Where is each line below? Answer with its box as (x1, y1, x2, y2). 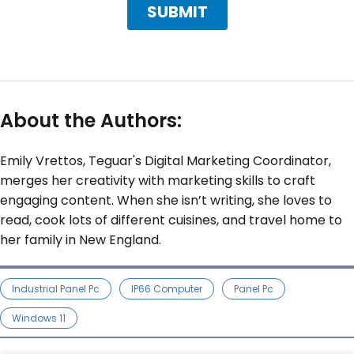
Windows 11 (12, 311, 66, 325)
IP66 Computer (131, 281, 202, 296)
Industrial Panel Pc (12, 281, 100, 296)
